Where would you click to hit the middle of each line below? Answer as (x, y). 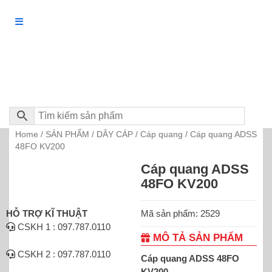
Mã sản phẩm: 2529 (180, 213)
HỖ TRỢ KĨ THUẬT (47, 213)
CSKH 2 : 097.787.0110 (63, 254)
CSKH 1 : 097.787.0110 (63, 227)
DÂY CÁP (115, 134)
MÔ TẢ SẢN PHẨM (196, 237)
